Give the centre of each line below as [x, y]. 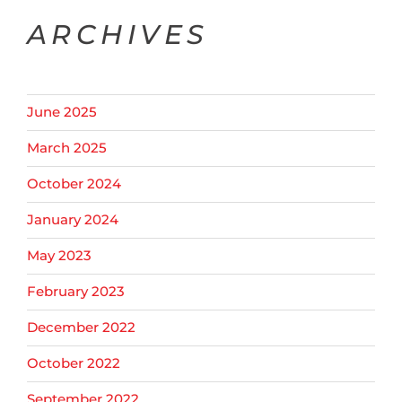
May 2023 [59, 256]
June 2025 [62, 112]
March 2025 [67, 148]
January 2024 [73, 220]
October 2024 [74, 184]
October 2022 [74, 363]
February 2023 [76, 292]
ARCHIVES [118, 34]
